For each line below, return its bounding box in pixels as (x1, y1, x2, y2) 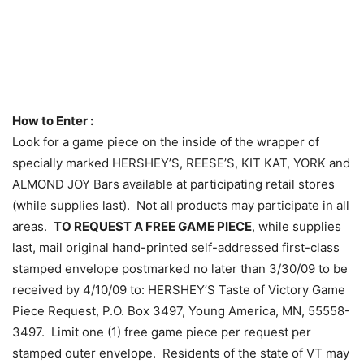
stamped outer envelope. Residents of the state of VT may (12, 345, 349, 361)
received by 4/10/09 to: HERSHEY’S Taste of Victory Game (12, 282, 345, 297)
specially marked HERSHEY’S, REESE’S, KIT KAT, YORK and (12, 155, 350, 171)
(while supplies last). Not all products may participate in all (12, 197, 349, 213)
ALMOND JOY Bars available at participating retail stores (12, 176, 335, 192)
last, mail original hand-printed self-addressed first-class (12, 240, 340, 255)
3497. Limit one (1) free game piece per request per (12, 324, 311, 340)
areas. (12, 219, 54, 234)
